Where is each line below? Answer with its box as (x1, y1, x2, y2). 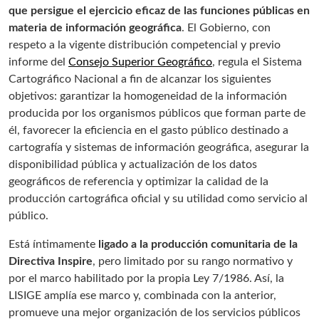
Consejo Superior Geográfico (68, 56, 212, 68)
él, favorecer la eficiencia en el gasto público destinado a (9, 125, 288, 136)
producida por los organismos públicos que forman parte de (9, 108, 305, 119)
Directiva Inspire (9, 256, 93, 267)
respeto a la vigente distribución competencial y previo (9, 39, 281, 51)
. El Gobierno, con (182, 22, 271, 33)
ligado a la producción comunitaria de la (98, 239, 298, 250)
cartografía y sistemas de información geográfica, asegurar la (9, 142, 309, 153)
